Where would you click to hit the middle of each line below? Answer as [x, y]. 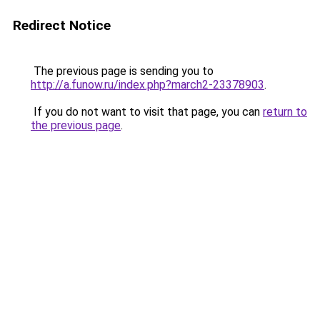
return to [285, 112]
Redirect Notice [62, 25]
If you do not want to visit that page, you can [147, 112]
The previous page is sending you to [122, 71]
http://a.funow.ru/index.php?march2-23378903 [147, 85]
